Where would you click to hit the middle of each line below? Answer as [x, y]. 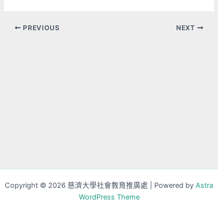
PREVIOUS [40, 27]
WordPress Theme [109, 197]
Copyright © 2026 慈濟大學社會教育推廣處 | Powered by [100, 185]
